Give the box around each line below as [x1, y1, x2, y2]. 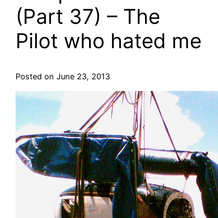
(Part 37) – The [16, 4, 160, 29]
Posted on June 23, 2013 [16, 72, 110, 82]
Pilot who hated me [16, 28, 201, 54]
